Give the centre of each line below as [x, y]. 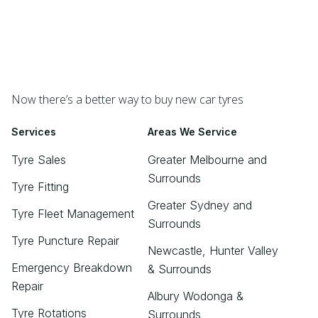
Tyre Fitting [40, 186]
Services [34, 131]
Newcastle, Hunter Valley [213, 250]
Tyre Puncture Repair [65, 240]
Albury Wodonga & [196, 296]
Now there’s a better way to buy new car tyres [127, 99]
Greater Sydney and [200, 205]
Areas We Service [192, 131]
